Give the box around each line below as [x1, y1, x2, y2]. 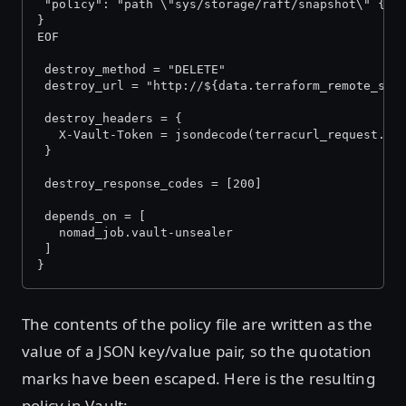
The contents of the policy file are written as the [22, 314, 373, 334]
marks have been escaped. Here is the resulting [22, 368, 375, 389]
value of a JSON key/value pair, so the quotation [22, 341, 372, 362]
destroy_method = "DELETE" [37, 63, 226, 76]
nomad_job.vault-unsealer [37, 226, 233, 239]
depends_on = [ [37, 209, 146, 223]
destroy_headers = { [37, 111, 182, 125]
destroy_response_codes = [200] [37, 177, 262, 190]
